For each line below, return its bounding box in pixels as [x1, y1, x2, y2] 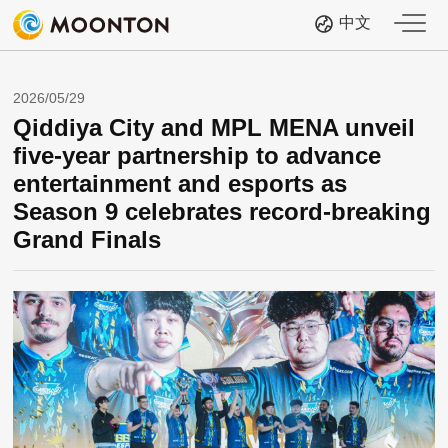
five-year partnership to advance [13, 142, 382, 169]
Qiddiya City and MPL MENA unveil [13, 114, 416, 141]
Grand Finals [13, 226, 162, 253]
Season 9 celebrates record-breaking [13, 198, 432, 225]
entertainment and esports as [13, 170, 348, 197]
